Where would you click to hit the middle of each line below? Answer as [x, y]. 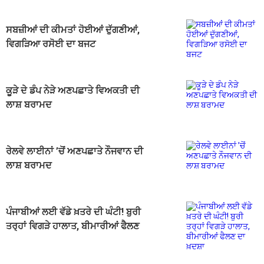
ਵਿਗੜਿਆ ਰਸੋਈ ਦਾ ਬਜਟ [51, 44]
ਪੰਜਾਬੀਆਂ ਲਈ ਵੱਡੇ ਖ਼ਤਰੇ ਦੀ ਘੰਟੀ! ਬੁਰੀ [73, 212]
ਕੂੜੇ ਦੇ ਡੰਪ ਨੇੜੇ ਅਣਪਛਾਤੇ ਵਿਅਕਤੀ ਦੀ [73, 91]
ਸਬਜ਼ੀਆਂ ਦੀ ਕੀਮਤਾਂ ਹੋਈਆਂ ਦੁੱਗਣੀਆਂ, [73, 30]
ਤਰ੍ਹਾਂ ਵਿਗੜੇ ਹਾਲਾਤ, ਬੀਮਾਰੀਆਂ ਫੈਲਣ [72, 226]
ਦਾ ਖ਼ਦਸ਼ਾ [23, 240]
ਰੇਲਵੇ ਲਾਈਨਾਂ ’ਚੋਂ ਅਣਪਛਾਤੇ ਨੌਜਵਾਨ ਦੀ [75, 151]
